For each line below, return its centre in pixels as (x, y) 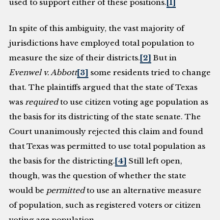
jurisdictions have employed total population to (102, 43)
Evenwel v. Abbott (43, 73)
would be (28, 191)
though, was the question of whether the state (98, 176)
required (42, 102)
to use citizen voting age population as (133, 102)
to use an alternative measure (143, 191)
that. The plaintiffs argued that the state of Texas (103, 87)
